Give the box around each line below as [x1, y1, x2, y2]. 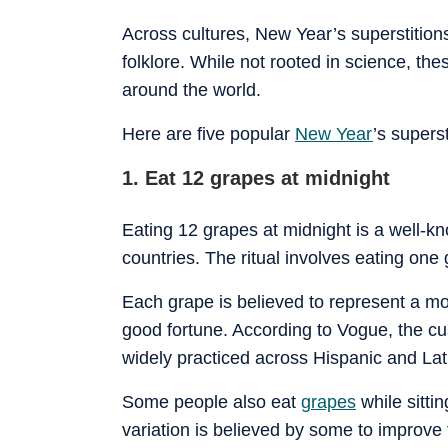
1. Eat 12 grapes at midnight [122, 166, 390, 189]
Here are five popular [122, 123, 295, 144]
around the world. [122, 79, 261, 100]
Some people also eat [122, 391, 301, 412]
